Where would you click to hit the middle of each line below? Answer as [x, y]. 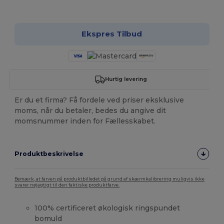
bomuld [48, 218]
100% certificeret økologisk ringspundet [107, 208]
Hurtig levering [126, 79]
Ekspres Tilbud [112, 34]
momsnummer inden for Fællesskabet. [85, 121]
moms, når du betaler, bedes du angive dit [90, 110]
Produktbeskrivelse [49, 153]
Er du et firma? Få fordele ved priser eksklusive [99, 100]
